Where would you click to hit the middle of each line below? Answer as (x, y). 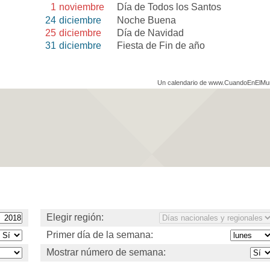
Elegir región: (75, 218)
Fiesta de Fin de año (161, 45)
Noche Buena (147, 20)
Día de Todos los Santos (169, 7)
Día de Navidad (151, 33)
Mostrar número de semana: (106, 253)
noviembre (82, 7)
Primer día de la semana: (100, 235)
